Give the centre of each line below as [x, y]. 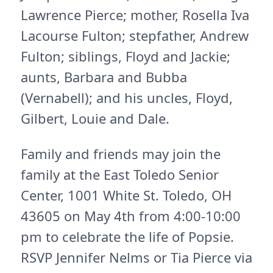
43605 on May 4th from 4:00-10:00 [131, 216]
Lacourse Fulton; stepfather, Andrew [135, 35]
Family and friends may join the [121, 154]
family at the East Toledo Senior [120, 174]
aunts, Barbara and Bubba [104, 77]
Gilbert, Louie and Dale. [95, 118]
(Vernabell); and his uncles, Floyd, [127, 97]
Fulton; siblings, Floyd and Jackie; [126, 56]
